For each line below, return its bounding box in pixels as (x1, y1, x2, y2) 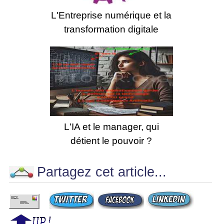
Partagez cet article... (37, 164, 166, 179)
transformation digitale (64, 23, 159, 34)
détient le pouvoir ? (70, 135, 152, 146)
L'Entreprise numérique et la (51, 9, 172, 20)
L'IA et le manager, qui (63, 121, 159, 132)
